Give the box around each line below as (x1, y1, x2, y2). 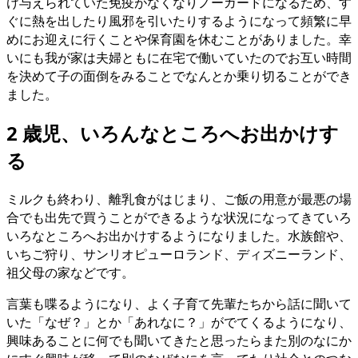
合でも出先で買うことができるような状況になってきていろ (6, 208, 352, 226)
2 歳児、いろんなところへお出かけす (6, 119, 339, 146)
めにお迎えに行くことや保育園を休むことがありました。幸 (6, 30, 352, 48)
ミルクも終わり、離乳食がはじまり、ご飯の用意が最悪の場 (6, 189, 352, 208)
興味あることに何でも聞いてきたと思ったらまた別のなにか (6, 331, 352, 349)
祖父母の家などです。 (6, 263, 134, 281)
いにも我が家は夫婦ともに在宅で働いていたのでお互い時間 (6, 48, 352, 66)
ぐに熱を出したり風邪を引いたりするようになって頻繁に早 (6, 11, 352, 30)
